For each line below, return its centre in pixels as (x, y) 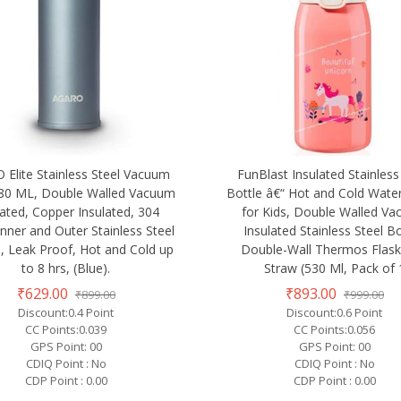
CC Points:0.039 (66, 330)
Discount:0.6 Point (335, 313)
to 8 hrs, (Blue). (66, 269)
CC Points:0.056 (335, 330)
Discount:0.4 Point (66, 313)
